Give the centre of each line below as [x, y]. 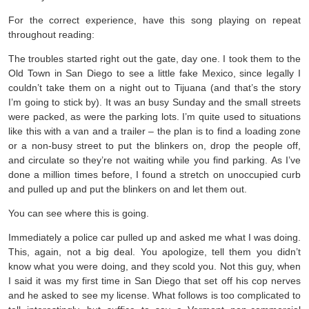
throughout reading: [51, 35]
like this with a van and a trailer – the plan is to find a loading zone [154, 131]
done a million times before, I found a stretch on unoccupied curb [154, 175]
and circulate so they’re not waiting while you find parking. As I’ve [154, 160]
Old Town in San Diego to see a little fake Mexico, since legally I [154, 73]
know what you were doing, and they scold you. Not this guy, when [154, 267]
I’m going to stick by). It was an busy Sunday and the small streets [154, 102]
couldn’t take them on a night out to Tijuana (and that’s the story [154, 88]
